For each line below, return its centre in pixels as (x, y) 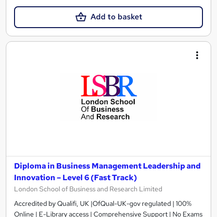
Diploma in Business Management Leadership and (107, 166)
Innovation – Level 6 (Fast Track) (76, 177)
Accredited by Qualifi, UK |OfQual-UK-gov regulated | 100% (103, 203)
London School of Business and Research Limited (88, 189)
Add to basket (116, 17)
